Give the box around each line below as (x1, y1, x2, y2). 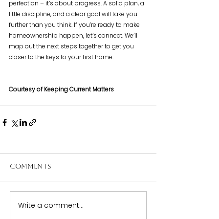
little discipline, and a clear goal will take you (9, 10, 139, 19)
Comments (10, 164, 51, 171)
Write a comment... (18, 200, 84, 210)
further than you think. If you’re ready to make (9, 21, 141, 29)
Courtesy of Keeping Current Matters (9, 85, 114, 94)
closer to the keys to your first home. (9, 53, 113, 62)
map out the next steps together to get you (9, 42, 135, 51)
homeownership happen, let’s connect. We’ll (9, 31, 139, 40)
